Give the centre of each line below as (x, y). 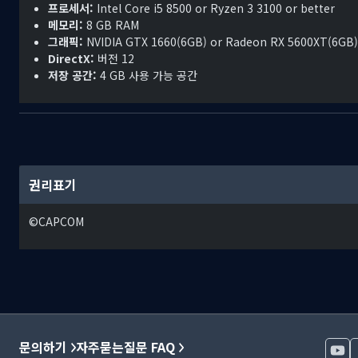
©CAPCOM (56, 222)
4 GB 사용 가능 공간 (147, 76)
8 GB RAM (111, 25)
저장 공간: (72, 76)
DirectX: (71, 59)
